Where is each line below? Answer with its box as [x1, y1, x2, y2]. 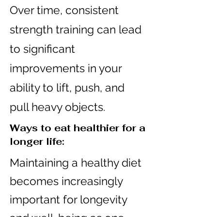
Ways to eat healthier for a [10, 122, 145, 134]
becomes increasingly [10, 174, 123, 187]
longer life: [10, 135, 64, 148]
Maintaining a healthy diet [10, 156, 141, 169]
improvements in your [10, 62, 122, 75]
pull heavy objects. [10, 100, 105, 113]
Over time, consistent [10, 3, 119, 16]
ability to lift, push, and [10, 81, 124, 94]
